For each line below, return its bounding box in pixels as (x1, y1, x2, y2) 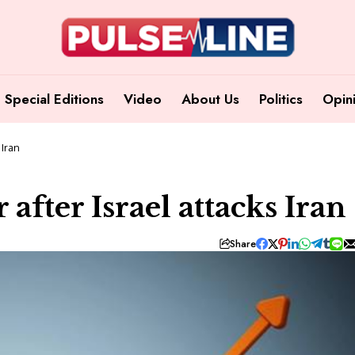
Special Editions (5, 89, 104, 109)
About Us (181, 89, 239, 109)
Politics (259, 89, 303, 109)
